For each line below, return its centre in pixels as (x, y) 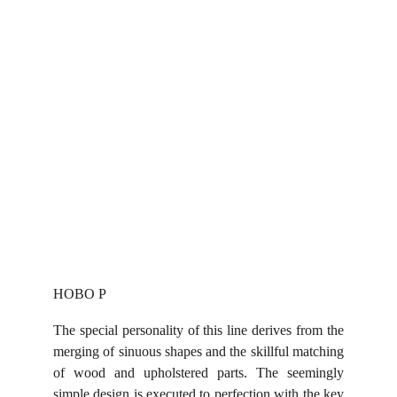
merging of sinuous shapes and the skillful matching (198, 351)
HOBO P (80, 294)
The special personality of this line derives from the (198, 330)
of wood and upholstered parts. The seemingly (198, 373)
